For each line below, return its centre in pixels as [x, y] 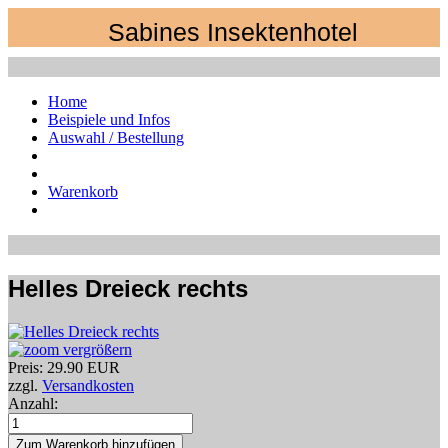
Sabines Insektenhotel [233, 32]
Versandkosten [88, 385]
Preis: [27, 367]
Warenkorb [83, 191]
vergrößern [95, 349]
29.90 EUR [83, 367]
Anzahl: [33, 403]
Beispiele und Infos [109, 119]
